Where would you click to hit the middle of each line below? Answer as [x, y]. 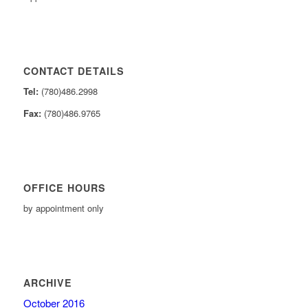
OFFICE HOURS [64, 187]
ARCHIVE [47, 282]
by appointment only [63, 208]
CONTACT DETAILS [74, 70]
